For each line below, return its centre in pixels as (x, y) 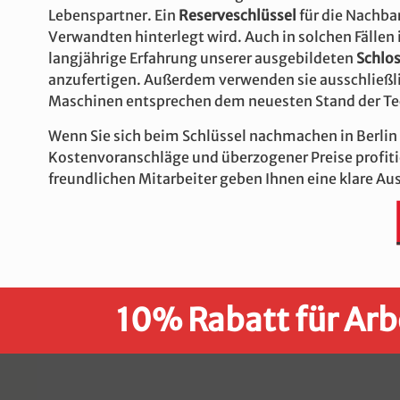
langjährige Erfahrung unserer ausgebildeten (202, 58)
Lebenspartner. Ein (113, 15)
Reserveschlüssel (237, 15)
